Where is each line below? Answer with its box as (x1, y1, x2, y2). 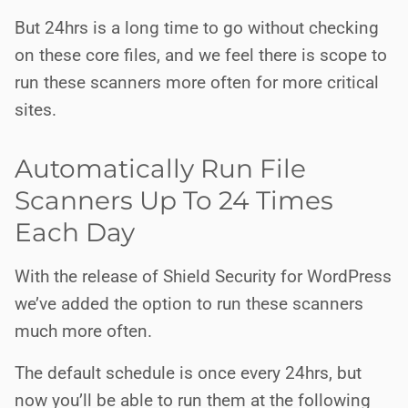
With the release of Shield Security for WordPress (15, 266, 392, 287)
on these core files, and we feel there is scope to (15, 45, 387, 66)
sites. (15, 99, 56, 120)
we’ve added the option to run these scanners (15, 293, 363, 314)
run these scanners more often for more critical (15, 72, 379, 93)
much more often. (15, 321, 152, 342)
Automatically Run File (15, 153, 306, 184)
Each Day (15, 217, 135, 248)
